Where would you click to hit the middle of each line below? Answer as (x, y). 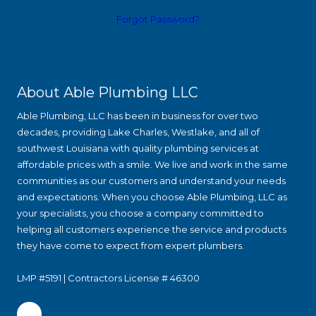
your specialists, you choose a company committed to (140, 213)
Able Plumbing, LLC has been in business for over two (138, 115)
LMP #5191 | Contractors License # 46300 (108, 278)
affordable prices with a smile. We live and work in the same (152, 164)
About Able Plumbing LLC (108, 92)
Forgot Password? (158, 19)
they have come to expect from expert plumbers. (130, 245)
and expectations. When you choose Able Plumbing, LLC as (152, 196)
